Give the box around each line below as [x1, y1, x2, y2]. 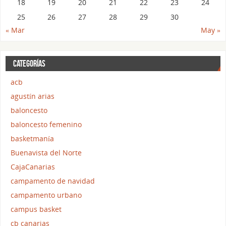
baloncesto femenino [11, 120, 82, 130]
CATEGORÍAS [13, 59, 45, 69]
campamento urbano [11, 190, 82, 200]
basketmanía [11, 134, 54, 144]
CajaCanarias [11, 162, 55, 172]
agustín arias [11, 91, 54, 101]
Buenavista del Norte [11, 148, 82, 158]
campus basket [11, 204, 62, 214]
